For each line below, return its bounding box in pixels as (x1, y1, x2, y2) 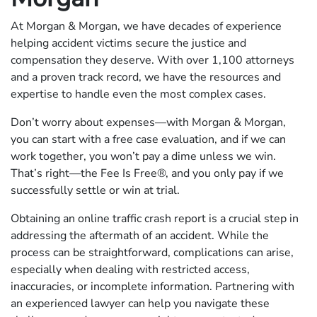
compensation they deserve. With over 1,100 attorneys (11, 52, 294, 68)
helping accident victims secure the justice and (11, 35, 246, 51)
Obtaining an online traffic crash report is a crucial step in (11, 210, 299, 226)
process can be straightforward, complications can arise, (11, 244, 294, 260)
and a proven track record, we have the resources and (11, 69, 281, 85)
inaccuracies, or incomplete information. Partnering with (11, 278, 294, 294)
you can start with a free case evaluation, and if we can (11, 131, 286, 147)
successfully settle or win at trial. (11, 182, 180, 198)
